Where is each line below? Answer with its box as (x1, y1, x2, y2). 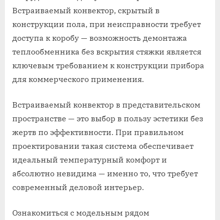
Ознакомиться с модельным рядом (12, 208, 149, 218)
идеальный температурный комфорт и (12, 155, 167, 165)
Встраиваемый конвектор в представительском (12, 100, 200, 110)
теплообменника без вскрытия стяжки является (12, 47, 201, 57)
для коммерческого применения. (12, 74, 144, 84)
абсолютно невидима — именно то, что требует (12, 168, 198, 179)
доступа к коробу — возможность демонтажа (12, 33, 187, 43)
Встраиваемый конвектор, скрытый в (12, 5, 160, 16)
